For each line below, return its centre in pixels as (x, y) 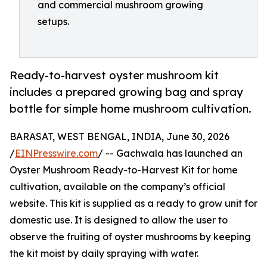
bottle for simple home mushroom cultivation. (131, 109)
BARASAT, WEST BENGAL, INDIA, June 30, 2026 (119, 137)
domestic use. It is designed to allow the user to (119, 220)
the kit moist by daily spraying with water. (104, 254)
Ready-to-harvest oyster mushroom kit (114, 75)
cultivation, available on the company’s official (117, 187)
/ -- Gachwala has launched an (170, 153)
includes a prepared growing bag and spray (126, 92)
